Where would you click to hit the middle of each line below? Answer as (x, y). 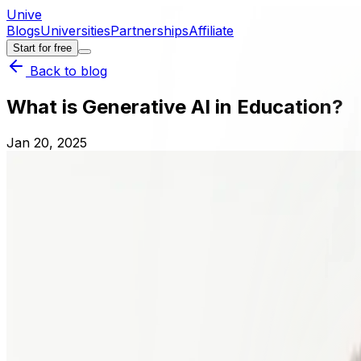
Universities (75, 31)
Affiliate (211, 31)
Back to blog (66, 71)
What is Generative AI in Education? (175, 106)
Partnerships (149, 31)
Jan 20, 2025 (47, 142)
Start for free (42, 48)
